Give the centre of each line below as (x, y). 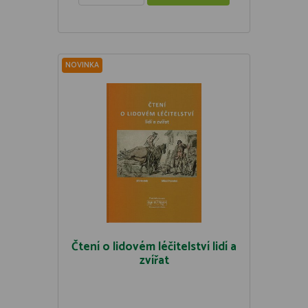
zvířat (154, 261)
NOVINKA (82, 65)
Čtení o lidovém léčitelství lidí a (154, 247)
